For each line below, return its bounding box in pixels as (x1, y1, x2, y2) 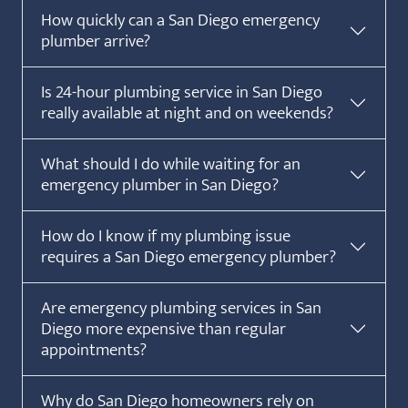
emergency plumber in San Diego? (41, 169, 279, 199)
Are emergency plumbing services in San (41, 292, 321, 322)
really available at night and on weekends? (41, 97, 333, 127)
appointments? (41, 334, 147, 364)
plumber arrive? (41, 25, 150, 56)
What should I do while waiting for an (41, 148, 301, 178)
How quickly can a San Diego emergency (41, 5, 320, 35)
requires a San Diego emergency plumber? (41, 241, 336, 271)
